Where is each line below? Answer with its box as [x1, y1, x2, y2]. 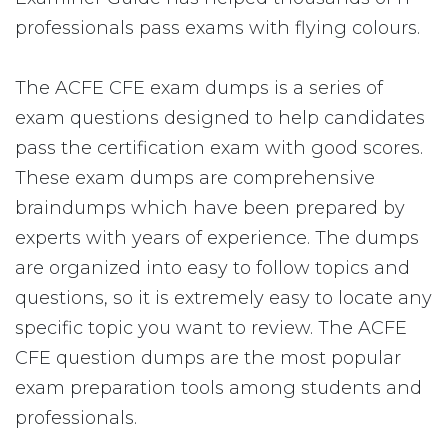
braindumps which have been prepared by [15, 197, 405, 219]
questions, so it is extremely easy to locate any [15, 287, 432, 309]
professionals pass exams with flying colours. [15, 17, 420, 39]
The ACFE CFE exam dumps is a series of [15, 77, 383, 99]
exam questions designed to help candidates [15, 107, 425, 129]
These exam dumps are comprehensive [15, 167, 375, 189]
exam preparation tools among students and [15, 377, 422, 399]
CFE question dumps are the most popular [15, 347, 401, 369]
